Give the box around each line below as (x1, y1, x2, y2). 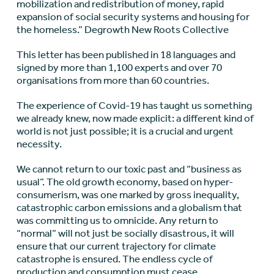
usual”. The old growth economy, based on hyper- (16, 176, 233, 188)
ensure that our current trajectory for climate (16, 240, 216, 253)
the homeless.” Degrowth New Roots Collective (16, 23, 229, 36)
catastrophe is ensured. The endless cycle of (16, 253, 213, 265)
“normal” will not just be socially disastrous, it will (16, 227, 234, 240)
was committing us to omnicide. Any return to (16, 214, 218, 227)
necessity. (16, 138, 62, 150)
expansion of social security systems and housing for (16, 10, 250, 23)
